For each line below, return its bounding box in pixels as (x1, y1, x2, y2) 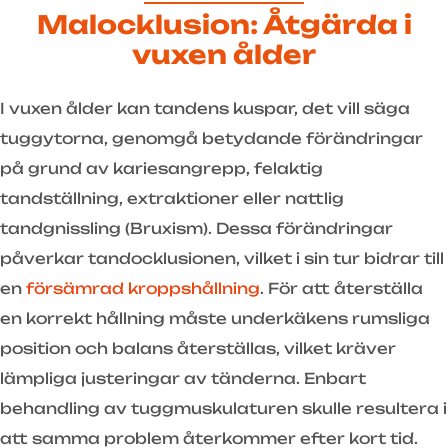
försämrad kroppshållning (26, 279, 260, 299)
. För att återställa (260, 279, 423, 299)
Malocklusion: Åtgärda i (36, 9, 412, 41)
